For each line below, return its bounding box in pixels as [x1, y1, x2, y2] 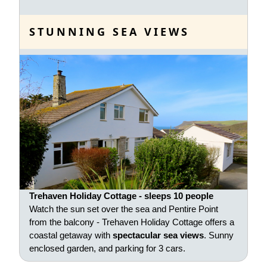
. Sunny [204, 229, 234, 240]
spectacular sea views [110, 229, 204, 240]
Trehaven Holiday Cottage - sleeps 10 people [29, 190, 213, 201]
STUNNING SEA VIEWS [29, 24, 190, 39]
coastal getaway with [29, 229, 110, 240]
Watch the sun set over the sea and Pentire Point [29, 203, 218, 214]
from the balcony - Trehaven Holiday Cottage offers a [29, 216, 234, 227]
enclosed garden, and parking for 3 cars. [29, 243, 185, 253]
